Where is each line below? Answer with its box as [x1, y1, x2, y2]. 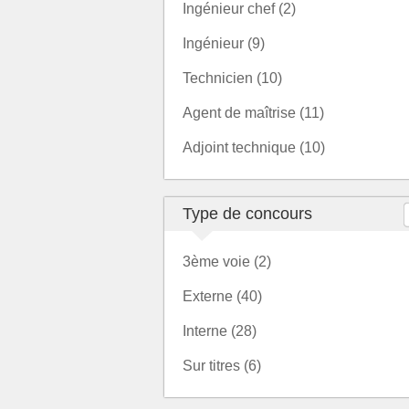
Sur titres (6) [183, 358, 261, 373]
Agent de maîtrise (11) [183, 105, 324, 121]
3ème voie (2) [183, 254, 271, 269]
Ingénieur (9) [183, 36, 265, 51]
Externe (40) [183, 288, 262, 304]
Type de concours [183, 204, 312, 223]
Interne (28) [183, 323, 257, 339]
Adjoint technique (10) [183, 140, 325, 155]
